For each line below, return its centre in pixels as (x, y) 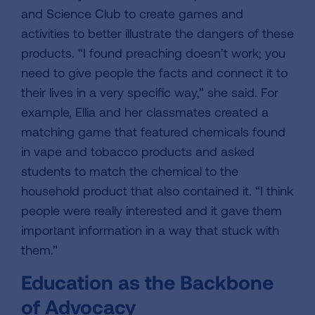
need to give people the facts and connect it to (154, 73)
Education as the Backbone (147, 282)
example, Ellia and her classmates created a (145, 112)
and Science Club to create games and (132, 14)
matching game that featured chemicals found (153, 132)
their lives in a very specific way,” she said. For (150, 92)
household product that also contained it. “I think (157, 191)
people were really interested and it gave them (152, 211)
